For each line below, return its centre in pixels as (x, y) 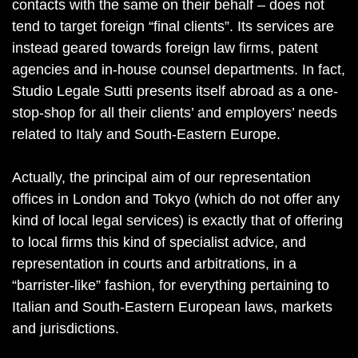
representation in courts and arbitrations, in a (154, 264)
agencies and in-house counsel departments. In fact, (179, 70)
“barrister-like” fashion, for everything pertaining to (171, 285)
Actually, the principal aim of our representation (161, 177)
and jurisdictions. (66, 328)
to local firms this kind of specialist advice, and (159, 242)
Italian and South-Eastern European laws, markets (172, 307)
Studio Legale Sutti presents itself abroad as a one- (175, 91)
